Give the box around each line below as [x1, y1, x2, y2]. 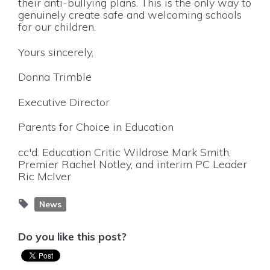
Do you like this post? [18, 229, 127, 243]
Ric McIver [18, 169, 71, 183]
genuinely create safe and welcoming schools [18, 7, 242, 22]
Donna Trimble [18, 70, 92, 84]
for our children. [18, 19, 96, 34]
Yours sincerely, [18, 45, 96, 59]
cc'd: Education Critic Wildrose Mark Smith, [18, 145, 231, 159]
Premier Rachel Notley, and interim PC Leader [18, 157, 247, 171]
